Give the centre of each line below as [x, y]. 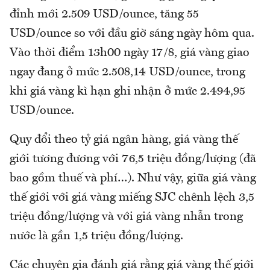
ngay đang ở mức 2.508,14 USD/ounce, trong [127, 73]
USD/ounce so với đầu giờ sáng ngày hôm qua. [132, 34]
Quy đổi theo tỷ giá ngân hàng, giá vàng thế [124, 140]
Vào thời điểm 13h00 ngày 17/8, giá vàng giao [130, 53]
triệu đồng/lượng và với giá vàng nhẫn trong [126, 217]
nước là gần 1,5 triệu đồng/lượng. [96, 237]
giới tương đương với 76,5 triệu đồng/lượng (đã [133, 159]
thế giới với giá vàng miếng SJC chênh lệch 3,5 [132, 198]
